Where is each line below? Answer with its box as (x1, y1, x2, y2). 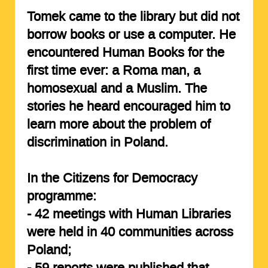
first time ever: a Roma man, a (26, 62, 200, 79)
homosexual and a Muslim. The (26, 80, 207, 97)
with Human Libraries (105, 205, 231, 223)
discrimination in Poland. (26, 133, 168, 151)
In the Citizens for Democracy (26, 169, 197, 187)
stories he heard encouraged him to (26, 98, 230, 115)
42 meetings (34, 205, 105, 223)
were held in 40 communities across (26, 223, 233, 240)
